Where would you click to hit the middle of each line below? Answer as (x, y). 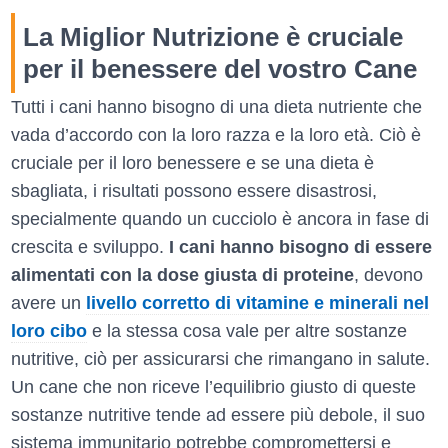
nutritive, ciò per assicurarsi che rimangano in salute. (220, 359)
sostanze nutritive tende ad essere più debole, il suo (218, 415)
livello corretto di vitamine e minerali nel (257, 303)
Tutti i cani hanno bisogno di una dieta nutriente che (216, 107)
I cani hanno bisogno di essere (300, 247)
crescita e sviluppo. (90, 247)
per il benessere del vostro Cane (220, 69)
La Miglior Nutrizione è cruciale (213, 37)
